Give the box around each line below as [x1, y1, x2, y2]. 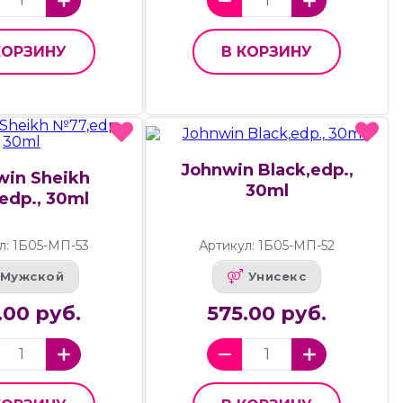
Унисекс [247, 269, 307, 284]
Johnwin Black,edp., [180, 159, 354, 180]
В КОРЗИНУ [221, 42, 313, 60]
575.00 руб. [207, 300, 327, 326]
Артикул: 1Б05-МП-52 [199, 237, 336, 254]
